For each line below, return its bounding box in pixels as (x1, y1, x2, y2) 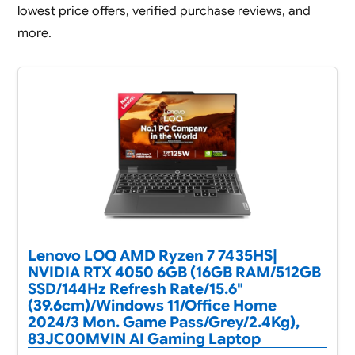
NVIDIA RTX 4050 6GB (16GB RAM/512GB (27, 263, 321, 281)
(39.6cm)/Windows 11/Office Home (27, 296, 277, 315)
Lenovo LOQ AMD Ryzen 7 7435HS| (27, 246, 277, 265)
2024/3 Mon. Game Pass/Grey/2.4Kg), (27, 313, 300, 331)
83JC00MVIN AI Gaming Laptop (27, 330, 261, 348)
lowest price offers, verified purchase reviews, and (17, 3, 311, 19)
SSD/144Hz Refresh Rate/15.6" (27, 280, 243, 298)
